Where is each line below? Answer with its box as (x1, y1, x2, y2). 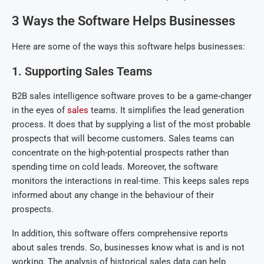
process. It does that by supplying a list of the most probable (12, 119, 250, 130)
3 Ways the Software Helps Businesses (12, 14, 235, 28)
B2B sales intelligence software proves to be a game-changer (12, 91, 252, 101)
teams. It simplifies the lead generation (88, 105, 244, 115)
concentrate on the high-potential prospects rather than (12, 147, 229, 158)
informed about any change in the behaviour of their (12, 190, 214, 200)
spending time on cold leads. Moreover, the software (12, 161, 218, 172)
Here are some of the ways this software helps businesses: (12, 41, 245, 52)
